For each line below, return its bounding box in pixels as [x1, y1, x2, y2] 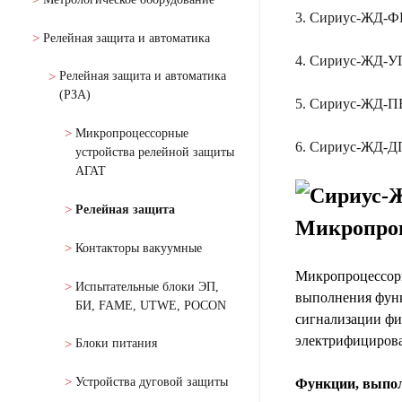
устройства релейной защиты [75, 145, 234, 160]
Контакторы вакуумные [75, 240, 202, 255]
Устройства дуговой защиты [75, 375, 228, 389]
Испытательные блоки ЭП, [75, 279, 219, 293]
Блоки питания [75, 336, 157, 351]
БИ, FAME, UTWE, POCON [75, 298, 226, 312]
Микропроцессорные [75, 127, 188, 141]
